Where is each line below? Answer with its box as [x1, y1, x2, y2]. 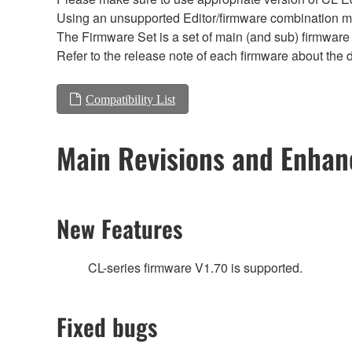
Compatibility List [86, 92, 175, 105]
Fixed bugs [57, 309, 157, 345]
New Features [57, 211, 182, 247]
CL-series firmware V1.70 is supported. [88, 258, 302, 277]
